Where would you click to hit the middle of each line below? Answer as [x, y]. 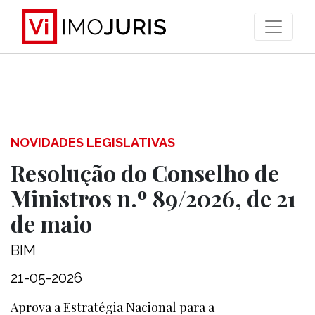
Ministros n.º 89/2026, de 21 [153, 198]
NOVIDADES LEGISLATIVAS [93, 142]
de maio [51, 223]
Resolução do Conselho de [145, 173]
